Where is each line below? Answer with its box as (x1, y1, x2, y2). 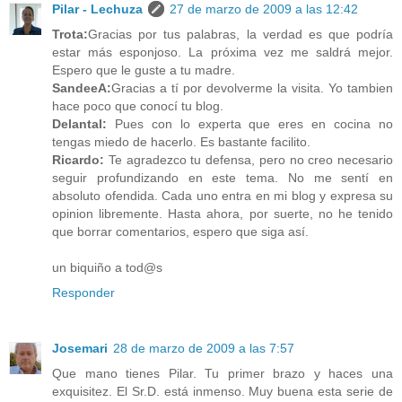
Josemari (52, 341, 108, 356)
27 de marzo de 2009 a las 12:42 (170, 2, 358, 17)
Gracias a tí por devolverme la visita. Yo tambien (111, 81, 393, 96)
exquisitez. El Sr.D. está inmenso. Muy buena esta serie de (52, 384, 393, 399)
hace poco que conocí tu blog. (52, 99, 223, 114)
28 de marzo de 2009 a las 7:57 (113, 341, 294, 356)
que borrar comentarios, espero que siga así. (52, 224, 309, 240)
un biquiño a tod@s (52, 260, 162, 275)
